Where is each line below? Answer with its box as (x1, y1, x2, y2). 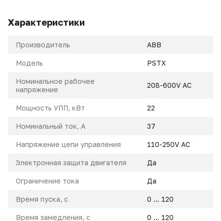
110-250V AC (147, 140, 190, 148)
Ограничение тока (16, 177, 79, 185)
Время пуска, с (16, 195, 68, 203)
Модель (16, 59, 43, 67)
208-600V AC (147, 81, 191, 89)
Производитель (16, 40, 70, 49)
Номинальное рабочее (16, 77, 95, 85)
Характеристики (8, 17, 85, 28)
